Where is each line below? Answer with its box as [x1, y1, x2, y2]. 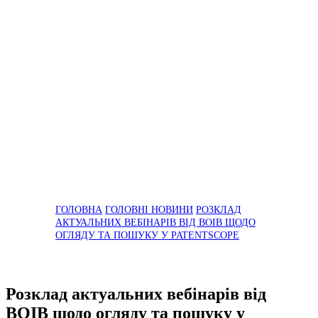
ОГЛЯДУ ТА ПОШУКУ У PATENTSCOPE [55, 229, 239, 241]
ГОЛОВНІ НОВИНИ [105, 204, 193, 215]
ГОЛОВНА [55, 204, 102, 215]
